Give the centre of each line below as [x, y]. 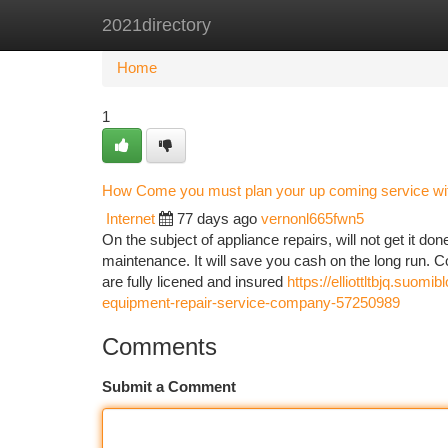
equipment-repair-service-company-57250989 [251, 303]
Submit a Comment [169, 387]
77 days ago [217, 219]
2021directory [156, 25]
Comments [159, 346]
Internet [130, 219]
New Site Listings [258, 25]
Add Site [372, 25]
